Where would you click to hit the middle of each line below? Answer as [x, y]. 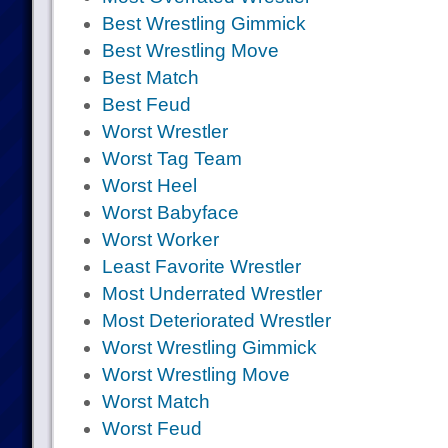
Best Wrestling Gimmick [203, 23]
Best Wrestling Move [190, 50]
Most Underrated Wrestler [211, 293]
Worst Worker [160, 239]
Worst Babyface [170, 212]
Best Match [150, 77]
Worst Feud [151, 428]
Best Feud [146, 104]
